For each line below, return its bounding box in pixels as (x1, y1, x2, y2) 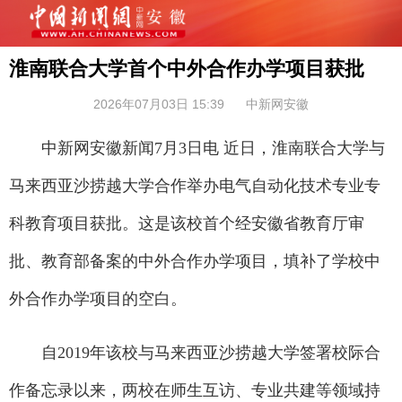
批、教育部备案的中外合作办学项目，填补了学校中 (9, 252, 380, 270)
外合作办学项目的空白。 (9, 290, 187, 308)
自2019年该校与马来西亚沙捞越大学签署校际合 (9, 344, 380, 362)
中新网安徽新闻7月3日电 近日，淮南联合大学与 (9, 139, 385, 157)
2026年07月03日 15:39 (93, 97, 224, 111)
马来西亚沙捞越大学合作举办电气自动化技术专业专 (9, 177, 380, 195)
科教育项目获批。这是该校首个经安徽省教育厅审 (9, 214, 364, 232)
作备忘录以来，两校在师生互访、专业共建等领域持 (9, 381, 380, 399)
